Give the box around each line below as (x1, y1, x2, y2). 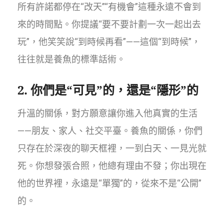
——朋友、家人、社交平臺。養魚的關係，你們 (17, 125, 202, 136)
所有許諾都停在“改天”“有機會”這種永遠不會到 (17, 1, 201, 12)
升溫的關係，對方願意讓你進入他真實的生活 (17, 108, 197, 119)
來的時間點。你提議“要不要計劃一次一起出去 (17, 19, 201, 30)
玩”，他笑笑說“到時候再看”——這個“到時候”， (17, 36, 200, 47)
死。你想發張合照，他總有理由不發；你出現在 (17, 160, 206, 171)
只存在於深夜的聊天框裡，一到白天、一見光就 (17, 143, 206, 154)
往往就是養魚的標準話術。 (17, 54, 125, 65)
